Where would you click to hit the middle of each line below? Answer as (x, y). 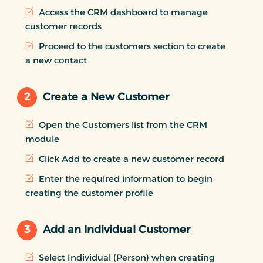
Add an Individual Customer (117, 230)
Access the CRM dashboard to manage (122, 12)
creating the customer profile (89, 193)
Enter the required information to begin (124, 178)
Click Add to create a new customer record (130, 159)
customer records (63, 26)
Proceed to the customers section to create (131, 46)
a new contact (56, 60)
